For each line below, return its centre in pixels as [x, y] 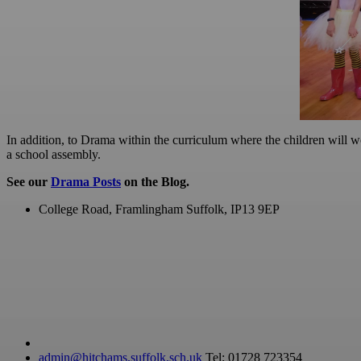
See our [29, 181]
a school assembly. [55, 154]
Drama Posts [86, 181]
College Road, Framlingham [111, 209]
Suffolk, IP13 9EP [233, 209]
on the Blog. [155, 181]
